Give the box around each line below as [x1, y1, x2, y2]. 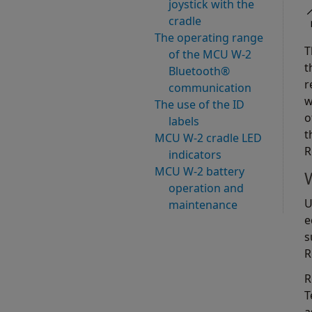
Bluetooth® [169, 63, 230, 79]
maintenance [169, 197, 237, 213]
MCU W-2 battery [155, 164, 244, 180]
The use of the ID [155, 97, 244, 113]
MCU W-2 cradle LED [155, 130, 262, 146]
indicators [169, 147, 221, 163]
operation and [169, 180, 244, 196]
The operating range [155, 30, 263, 46]
